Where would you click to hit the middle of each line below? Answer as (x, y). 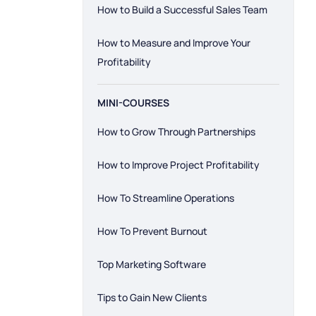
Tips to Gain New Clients (152, 297)
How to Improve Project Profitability (178, 165)
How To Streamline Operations (166, 198)
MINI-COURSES (133, 103)
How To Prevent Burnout (152, 231)
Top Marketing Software (152, 264)
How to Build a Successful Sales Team (182, 10)
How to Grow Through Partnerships (176, 132)
